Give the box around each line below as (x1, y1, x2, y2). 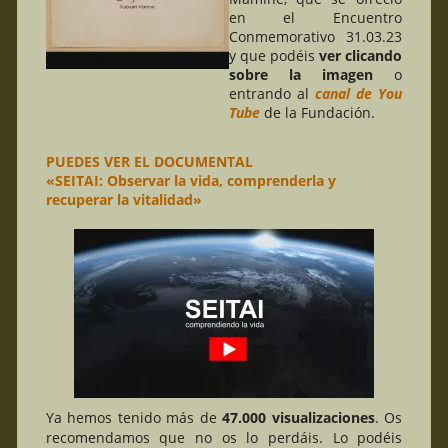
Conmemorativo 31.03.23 (228, 26, 402, 46)
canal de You (314, 83, 402, 103)
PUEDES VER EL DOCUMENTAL (45, 151, 253, 171)
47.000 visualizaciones (222, 407, 375, 427)
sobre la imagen (228, 64, 373, 84)
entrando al (228, 83, 315, 103)
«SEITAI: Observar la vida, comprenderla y (45, 170, 336, 190)
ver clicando (318, 45, 402, 65)
